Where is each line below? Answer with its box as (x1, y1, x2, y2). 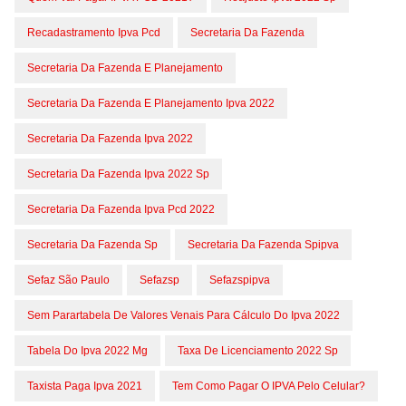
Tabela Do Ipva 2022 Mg (27, 344, 148, 357)
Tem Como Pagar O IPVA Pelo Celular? (172, 380, 365, 392)
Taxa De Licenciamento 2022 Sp (178, 344, 338, 357)
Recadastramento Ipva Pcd (27, 26, 160, 39)
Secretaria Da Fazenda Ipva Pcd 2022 (27, 203, 215, 216)
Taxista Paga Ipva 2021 (27, 380, 142, 392)
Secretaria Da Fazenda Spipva (188, 238, 339, 251)
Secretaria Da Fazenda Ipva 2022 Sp (27, 168, 209, 180)
